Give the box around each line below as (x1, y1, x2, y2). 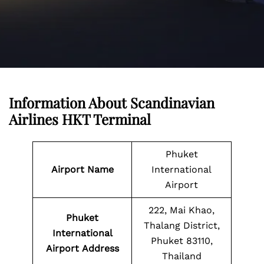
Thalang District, (143, 220, 220, 231)
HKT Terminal (62, 110, 151, 128)
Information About (9, 93, 130, 112)
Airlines (9, 110, 62, 128)
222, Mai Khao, (148, 204, 214, 216)
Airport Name (51, 164, 114, 175)
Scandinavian (130, 93, 214, 112)
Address (81, 243, 119, 254)
